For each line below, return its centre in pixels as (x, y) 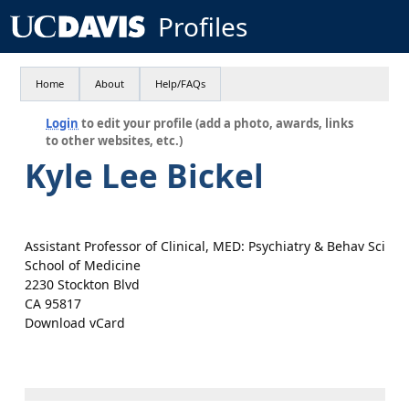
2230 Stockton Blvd (82, 284)
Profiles (202, 26)
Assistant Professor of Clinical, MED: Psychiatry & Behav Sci (204, 246)
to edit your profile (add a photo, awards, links (216, 123)
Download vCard (74, 323)
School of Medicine (82, 265)
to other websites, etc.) (115, 141)
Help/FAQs (181, 84)
